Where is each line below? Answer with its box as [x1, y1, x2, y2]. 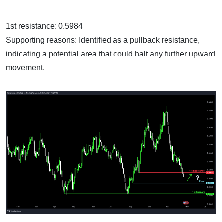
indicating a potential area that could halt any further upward [6, 49, 215, 58]
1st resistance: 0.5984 [6, 21, 83, 30]
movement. [6, 63, 45, 72]
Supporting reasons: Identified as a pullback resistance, [6, 35, 200, 44]
